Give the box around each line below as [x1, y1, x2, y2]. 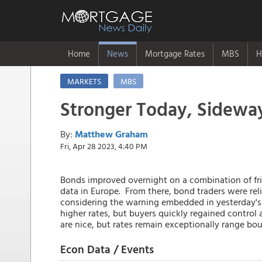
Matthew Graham [75, 127, 148, 141]
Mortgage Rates [145, 47, 205, 60]
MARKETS [67, 75, 101, 87]
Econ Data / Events [60, 240, 154, 257]
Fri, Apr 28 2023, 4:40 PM [60, 140, 147, 152]
